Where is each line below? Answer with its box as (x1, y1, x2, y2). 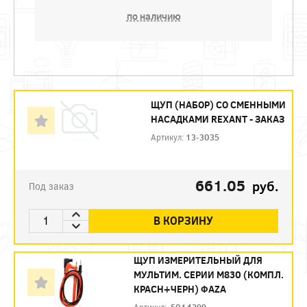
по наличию (126, 9, 181, 23)
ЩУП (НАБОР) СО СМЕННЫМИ (151, 97, 286, 111)
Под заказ (29, 179, 74, 193)
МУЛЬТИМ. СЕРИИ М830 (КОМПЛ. (133, 267, 284, 281)
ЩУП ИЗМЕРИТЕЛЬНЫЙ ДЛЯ (133, 253, 262, 267)
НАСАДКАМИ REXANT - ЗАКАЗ (151, 112, 285, 125)
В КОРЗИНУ (153, 213, 213, 228)
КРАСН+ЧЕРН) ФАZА (133, 282, 226, 295)
